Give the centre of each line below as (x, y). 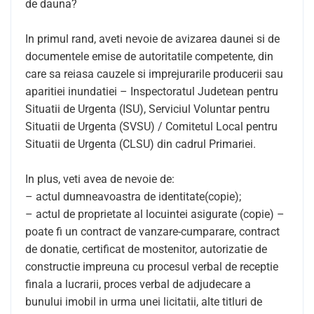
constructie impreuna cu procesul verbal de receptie (152, 267)
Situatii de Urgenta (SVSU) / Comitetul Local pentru (151, 127)
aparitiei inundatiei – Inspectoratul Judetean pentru (152, 91)
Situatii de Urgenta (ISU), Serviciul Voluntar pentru (148, 109)
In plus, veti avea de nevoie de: (100, 179)
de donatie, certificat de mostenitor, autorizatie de (146, 249)
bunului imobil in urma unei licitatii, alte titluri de (144, 302)
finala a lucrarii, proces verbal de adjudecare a (138, 284)
